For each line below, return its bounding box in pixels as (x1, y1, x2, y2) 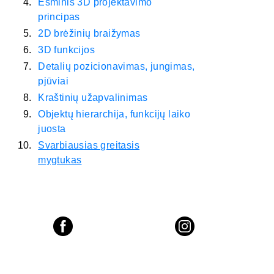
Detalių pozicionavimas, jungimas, (38, 61, 195, 72)
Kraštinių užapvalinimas (38, 92, 148, 103)
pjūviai (38, 76, 69, 87)
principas (38, 12, 80, 23)
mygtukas (38, 155, 82, 166)
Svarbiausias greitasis (38, 140, 140, 151)
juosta (38, 124, 66, 135)
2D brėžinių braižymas (38, 28, 141, 39)
